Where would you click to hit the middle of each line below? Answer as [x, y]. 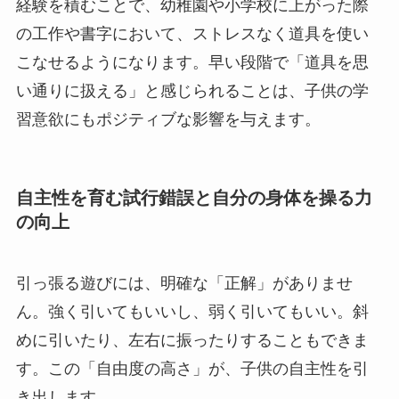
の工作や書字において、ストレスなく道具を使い [192, 33]
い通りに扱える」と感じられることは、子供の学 [192, 90]
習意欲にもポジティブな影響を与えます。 [168, 119]
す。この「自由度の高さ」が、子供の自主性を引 [192, 369]
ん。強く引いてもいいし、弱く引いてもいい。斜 [192, 312]
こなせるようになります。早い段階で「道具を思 [192, 62]
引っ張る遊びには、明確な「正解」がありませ [184, 284]
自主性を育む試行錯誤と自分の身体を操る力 [194, 197]
